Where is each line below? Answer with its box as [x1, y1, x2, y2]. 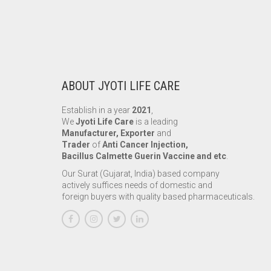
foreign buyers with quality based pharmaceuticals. [62, 191, 255, 201]
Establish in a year [62, 105, 132, 115]
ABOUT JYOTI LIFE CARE [62, 79, 180, 93]
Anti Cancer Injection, [102, 140, 188, 149]
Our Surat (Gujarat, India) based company [62, 168, 220, 178]
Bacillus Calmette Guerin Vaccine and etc [62, 151, 226, 161]
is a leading [134, 117, 178, 126]
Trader [62, 140, 90, 149]
